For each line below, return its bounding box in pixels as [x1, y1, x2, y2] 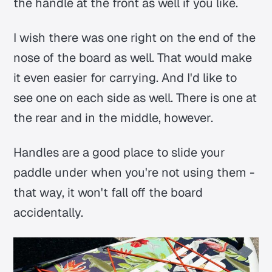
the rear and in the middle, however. [13, 110, 214, 126]
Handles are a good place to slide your [13, 144, 226, 161]
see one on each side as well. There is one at [13, 90, 257, 106]
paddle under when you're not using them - [13, 165, 255, 181]
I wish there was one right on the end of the [13, 30, 256, 46]
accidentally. [13, 205, 84, 221]
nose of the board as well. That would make [13, 50, 253, 66]
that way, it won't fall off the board [13, 185, 203, 201]
